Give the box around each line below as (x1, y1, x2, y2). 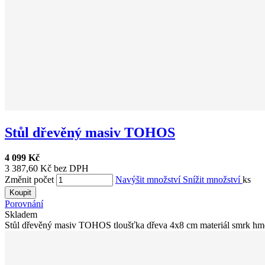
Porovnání (5, 198, 43, 209)
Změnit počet (5, 174, 54, 185)
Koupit (9, 188, 31, 197)
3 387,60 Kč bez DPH (5, 163, 89, 173)
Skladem (5, 209, 37, 219)
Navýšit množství (115, 174, 183, 185)
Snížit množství (183, 174, 243, 185)
